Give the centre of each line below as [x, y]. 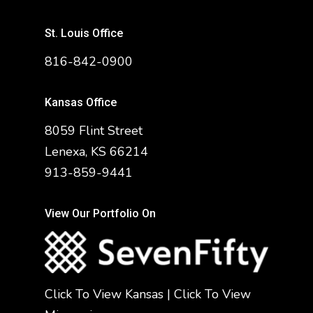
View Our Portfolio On [100, 214]
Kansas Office [81, 103]
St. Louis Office [84, 34]
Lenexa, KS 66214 [96, 152]
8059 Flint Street [94, 131]
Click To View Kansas [104, 294]
